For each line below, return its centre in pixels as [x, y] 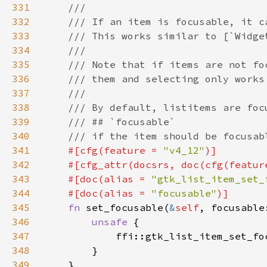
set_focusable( [128, 207]
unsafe [113, 222]
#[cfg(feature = [116, 150]
